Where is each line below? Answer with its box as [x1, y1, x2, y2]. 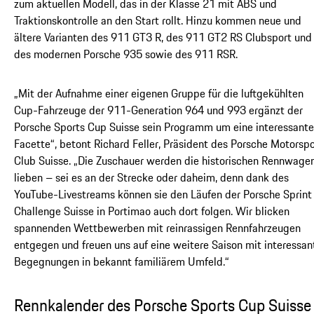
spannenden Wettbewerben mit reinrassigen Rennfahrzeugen [14, 219, 301, 236]
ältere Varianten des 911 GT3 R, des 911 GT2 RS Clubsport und [14, 28, 312, 46]
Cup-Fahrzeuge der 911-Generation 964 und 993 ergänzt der [14, 101, 303, 118]
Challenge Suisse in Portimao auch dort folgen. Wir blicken [14, 202, 289, 219]
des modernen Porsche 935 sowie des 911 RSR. [14, 45, 238, 62]
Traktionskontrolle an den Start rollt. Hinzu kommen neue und [14, 11, 301, 29]
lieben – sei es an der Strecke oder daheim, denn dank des [14, 168, 289, 186]
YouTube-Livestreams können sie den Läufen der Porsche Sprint [14, 185, 312, 203]
